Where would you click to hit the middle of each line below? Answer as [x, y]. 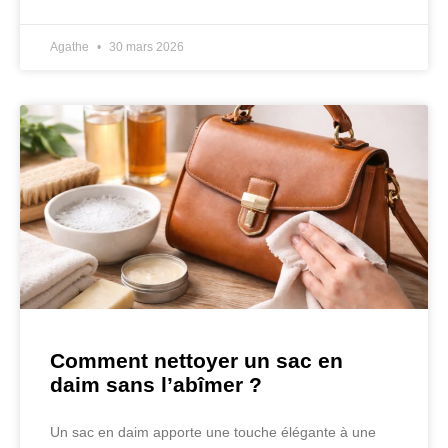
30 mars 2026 [145, 47]
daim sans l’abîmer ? [156, 385]
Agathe [71, 47]
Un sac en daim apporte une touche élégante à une [213, 432]
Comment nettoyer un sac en [196, 361]
